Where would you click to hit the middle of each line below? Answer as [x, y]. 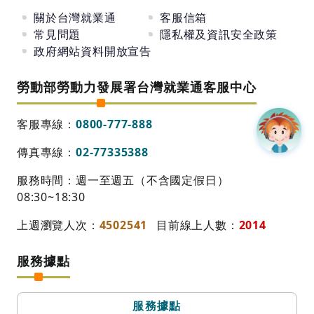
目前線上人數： [198, 225]
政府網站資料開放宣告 [93, 51]
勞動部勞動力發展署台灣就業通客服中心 [137, 87]
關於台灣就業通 [75, 17]
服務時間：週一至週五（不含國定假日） [123, 180]
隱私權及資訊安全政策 [219, 34]
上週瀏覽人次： [58, 225]
